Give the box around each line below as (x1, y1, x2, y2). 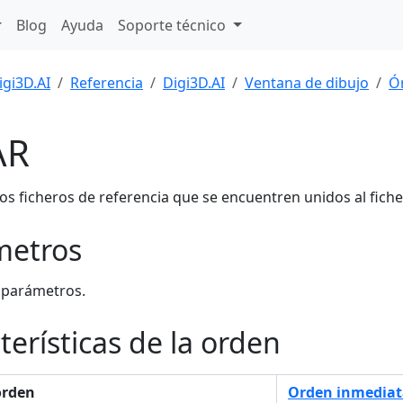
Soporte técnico (118, 15, 230, 35)
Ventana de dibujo (245, 73, 369, 93)
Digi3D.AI (163, 73, 225, 93)
